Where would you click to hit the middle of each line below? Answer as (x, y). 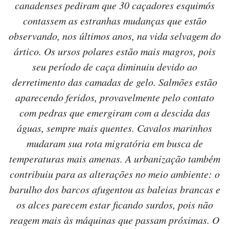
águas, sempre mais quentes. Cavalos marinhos (114, 128)
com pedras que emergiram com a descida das (114, 113)
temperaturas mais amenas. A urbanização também (114, 159)
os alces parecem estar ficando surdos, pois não (114, 205)
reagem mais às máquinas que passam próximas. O (114, 220)
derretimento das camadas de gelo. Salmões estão (114, 82)
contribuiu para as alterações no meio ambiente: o (114, 174)
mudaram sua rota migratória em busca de (114, 143)
